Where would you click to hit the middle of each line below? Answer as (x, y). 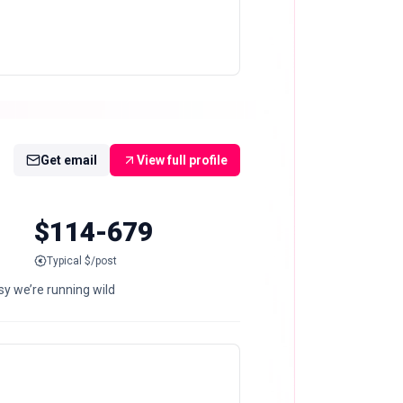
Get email (69, 161)
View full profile (182, 161)
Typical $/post (82, 260)
